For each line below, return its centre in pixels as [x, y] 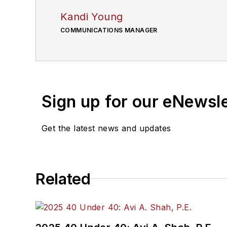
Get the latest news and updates [106, 128]
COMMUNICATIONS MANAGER [109, 30]
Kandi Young [92, 16]
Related [63, 179]
